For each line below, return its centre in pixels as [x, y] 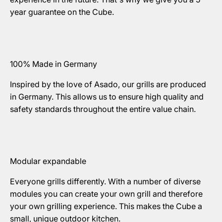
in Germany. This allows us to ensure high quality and [107, 97]
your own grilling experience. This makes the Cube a [106, 206]
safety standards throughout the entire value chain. [103, 109]
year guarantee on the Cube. [62, 12]
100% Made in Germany [54, 64]
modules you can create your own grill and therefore [106, 194]
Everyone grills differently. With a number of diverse [105, 182]
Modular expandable [48, 161]
